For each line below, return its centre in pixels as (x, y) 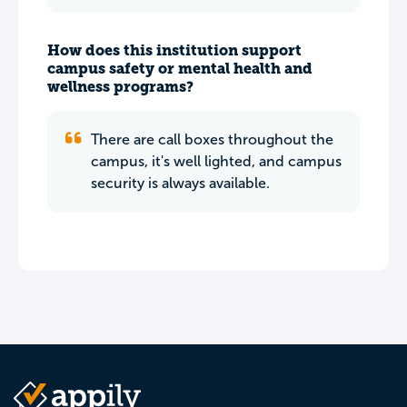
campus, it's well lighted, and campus (216, 161)
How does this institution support (174, 50)
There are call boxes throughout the (212, 139)
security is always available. (180, 183)
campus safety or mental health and (180, 69)
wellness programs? (120, 87)
